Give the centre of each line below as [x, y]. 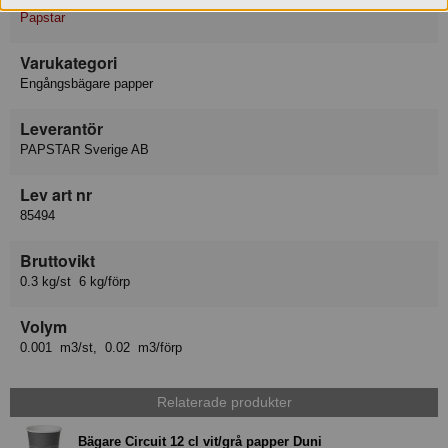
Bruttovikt [57, 260]
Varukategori [68, 62]
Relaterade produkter [224, 402]
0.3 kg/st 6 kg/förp [75, 281]
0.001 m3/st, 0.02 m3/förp [101, 347]
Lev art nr [56, 194]
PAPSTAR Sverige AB [84, 149]
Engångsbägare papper [86, 83]
